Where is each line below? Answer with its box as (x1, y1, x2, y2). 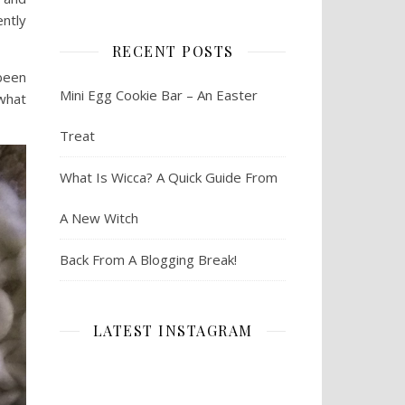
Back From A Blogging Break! (60, 250, 237, 269)
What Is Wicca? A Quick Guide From (60, 168, 278, 187)
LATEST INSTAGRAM (92, 321, 253, 341)
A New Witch (60, 209, 138, 228)
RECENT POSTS (111, 42, 234, 61)
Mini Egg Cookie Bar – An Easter (60, 86, 258, 105)
